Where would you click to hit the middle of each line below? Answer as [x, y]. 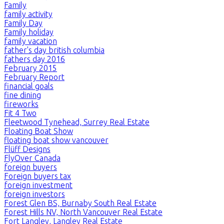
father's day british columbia [54, 50]
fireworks [21, 104]
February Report [34, 77]
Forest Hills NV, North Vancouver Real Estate [83, 212]
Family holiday [29, 32]
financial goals [29, 86]
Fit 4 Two [20, 113]
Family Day [23, 23]
